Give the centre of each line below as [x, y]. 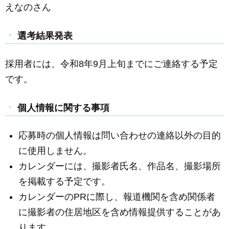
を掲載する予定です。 [65, 182]
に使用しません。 [55, 151]
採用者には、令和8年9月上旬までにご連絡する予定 [111, 64]
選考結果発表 [45, 36]
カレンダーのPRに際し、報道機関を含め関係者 [117, 197]
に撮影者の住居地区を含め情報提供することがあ [120, 212]
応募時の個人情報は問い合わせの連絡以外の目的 [120, 136]
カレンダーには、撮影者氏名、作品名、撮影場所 [120, 166]
